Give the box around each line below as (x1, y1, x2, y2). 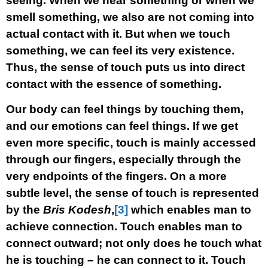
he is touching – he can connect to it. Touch (6, 254, 246, 266)
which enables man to (128, 203, 251, 216)
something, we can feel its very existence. (6, 44, 234, 57)
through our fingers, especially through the (6, 153, 241, 166)
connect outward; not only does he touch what (6, 237, 261, 249)
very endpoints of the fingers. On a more (6, 170, 227, 182)
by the (6, 203, 43, 216)
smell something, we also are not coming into (6, 11, 254, 23)
